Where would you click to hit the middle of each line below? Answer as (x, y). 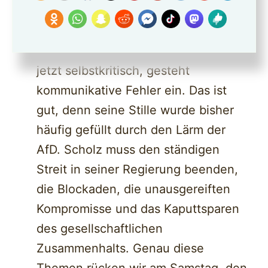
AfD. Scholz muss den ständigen (128, 150)
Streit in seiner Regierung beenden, (138, 170)
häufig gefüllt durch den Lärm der (131, 130)
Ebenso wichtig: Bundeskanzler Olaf (138, 31)
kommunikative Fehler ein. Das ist (132, 91)
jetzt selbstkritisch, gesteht (113, 71)
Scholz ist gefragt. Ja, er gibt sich (132, 51)
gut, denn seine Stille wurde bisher (135, 110)
